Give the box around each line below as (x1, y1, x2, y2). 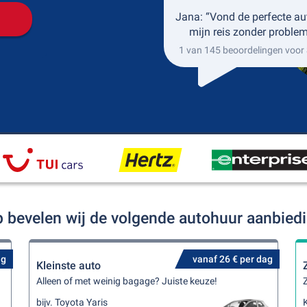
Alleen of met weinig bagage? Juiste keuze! (36, 275, 218, 286)
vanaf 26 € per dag (192, 254, 273, 265)
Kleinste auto (36, 259, 101, 272)
